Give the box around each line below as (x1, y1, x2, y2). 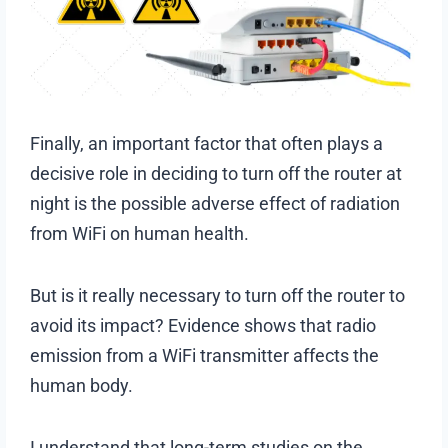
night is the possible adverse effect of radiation (30, 192, 401, 214)
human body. (30, 374, 138, 396)
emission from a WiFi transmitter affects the (30, 344, 380, 366)
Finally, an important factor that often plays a (30, 132, 384, 154)
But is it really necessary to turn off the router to (30, 284, 406, 306)
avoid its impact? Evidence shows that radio (30, 314, 377, 336)
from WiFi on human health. (30, 222, 250, 244)
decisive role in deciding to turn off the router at (30, 162, 403, 184)
